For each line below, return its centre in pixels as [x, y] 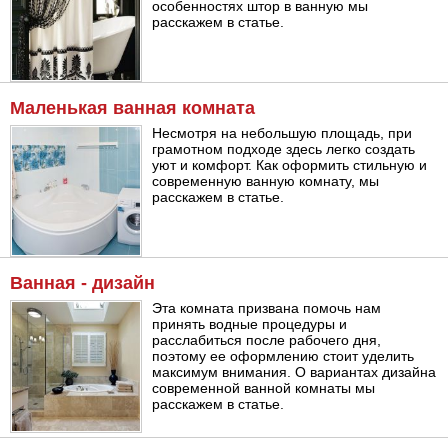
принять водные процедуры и [250, 324]
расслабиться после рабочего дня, [267, 340]
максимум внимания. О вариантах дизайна [294, 372]
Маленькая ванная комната [132, 107]
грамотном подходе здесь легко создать [284, 148]
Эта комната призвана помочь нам [267, 308]
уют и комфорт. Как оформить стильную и [290, 164]
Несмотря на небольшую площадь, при [282, 132]
